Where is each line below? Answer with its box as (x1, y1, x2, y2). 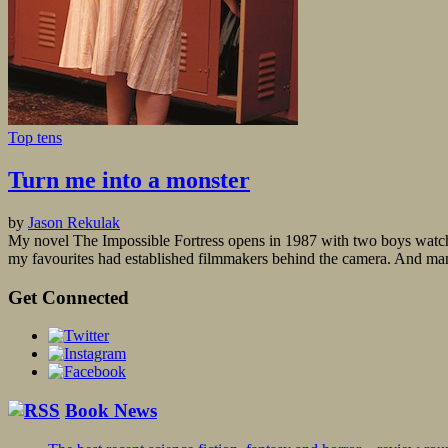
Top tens (8, 129, 62, 147)
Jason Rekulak (28, 214, 120, 231)
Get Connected (8, 286, 129, 308)
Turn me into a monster (8, 167, 250, 194)
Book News (65, 400, 157, 422)
